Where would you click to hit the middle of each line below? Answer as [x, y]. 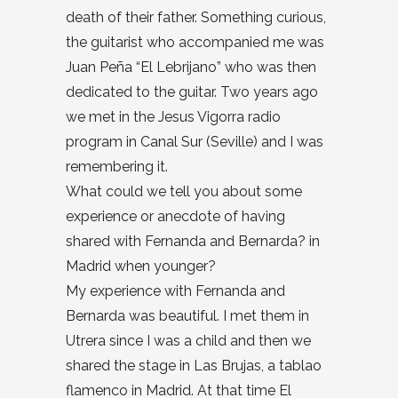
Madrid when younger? [141, 267]
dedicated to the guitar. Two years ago [192, 92]
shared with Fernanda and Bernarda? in [193, 242]
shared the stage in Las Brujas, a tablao [194, 366]
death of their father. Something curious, [196, 18]
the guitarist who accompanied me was [195, 43]
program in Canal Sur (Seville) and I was [195, 142]
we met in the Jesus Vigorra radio [173, 117]
